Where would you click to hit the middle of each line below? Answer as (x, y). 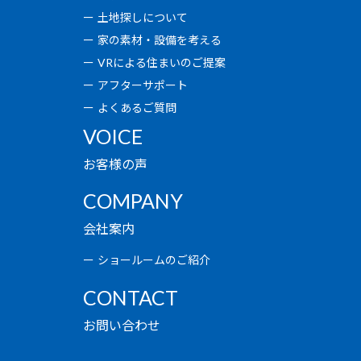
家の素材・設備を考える (160, 39)
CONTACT (131, 298)
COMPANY (133, 200)
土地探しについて (143, 17)
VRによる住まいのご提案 (162, 62)
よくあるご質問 (137, 107)
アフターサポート (143, 85)
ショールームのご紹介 (154, 260)
